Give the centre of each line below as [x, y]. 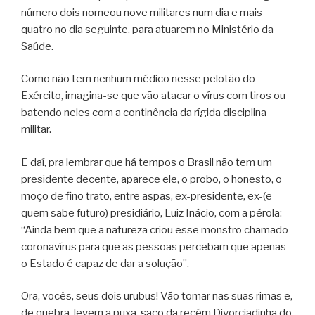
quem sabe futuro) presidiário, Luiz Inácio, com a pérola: [152, 213]
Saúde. [37, 46]
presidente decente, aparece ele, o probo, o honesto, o [152, 179]
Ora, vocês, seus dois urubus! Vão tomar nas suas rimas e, [157, 296]
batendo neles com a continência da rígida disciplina [144, 113]
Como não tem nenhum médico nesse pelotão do [138, 79]
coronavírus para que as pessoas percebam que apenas [154, 246]
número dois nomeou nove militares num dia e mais [142, 12]
